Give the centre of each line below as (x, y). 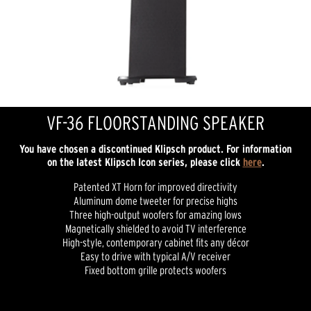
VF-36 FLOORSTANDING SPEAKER (155, 123)
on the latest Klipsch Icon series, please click (145, 162)
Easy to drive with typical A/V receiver (155, 256)
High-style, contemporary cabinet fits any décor (155, 242)
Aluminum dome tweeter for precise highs (155, 201)
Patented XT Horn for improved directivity (155, 187)
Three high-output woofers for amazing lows (155, 215)
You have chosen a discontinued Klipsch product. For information (155, 149)
